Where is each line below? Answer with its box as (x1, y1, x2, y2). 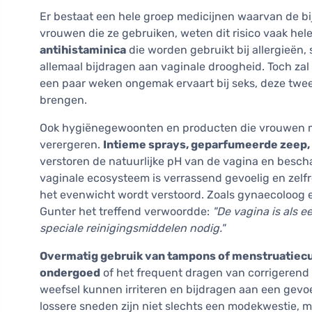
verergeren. (40, 138, 103, 152)
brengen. (40, 93, 87, 107)
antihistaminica (40, 43, 126, 57)
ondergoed (40, 266, 100, 280)
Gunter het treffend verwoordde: (40, 205, 212, 219)
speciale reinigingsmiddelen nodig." (40, 221, 225, 235)
